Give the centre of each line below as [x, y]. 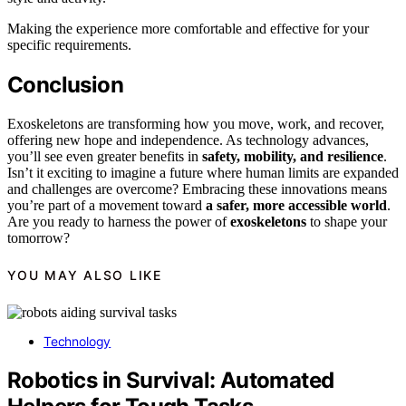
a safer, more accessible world [296, 206]
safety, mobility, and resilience [293, 157]
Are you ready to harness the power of [119, 222]
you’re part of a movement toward [106, 206]
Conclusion [65, 85]
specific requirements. [69, 45]
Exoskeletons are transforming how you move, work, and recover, [196, 124]
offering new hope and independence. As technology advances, [188, 140]
